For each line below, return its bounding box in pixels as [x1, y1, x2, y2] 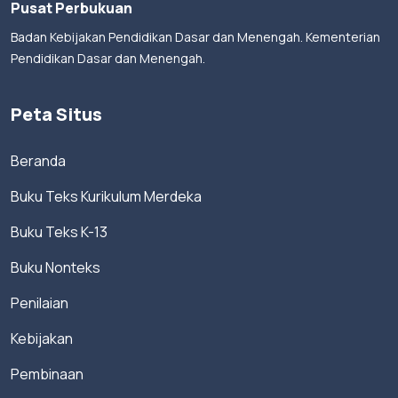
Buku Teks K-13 [11, 222, 107, 242]
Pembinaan [11, 364, 84, 384]
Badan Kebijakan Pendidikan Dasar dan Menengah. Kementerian [11, 28, 380, 45]
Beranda [11, 151, 66, 171]
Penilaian [11, 293, 68, 313]
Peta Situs [11, 102, 102, 126]
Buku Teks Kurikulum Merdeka [11, 187, 202, 206]
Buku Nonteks [11, 258, 100, 277]
